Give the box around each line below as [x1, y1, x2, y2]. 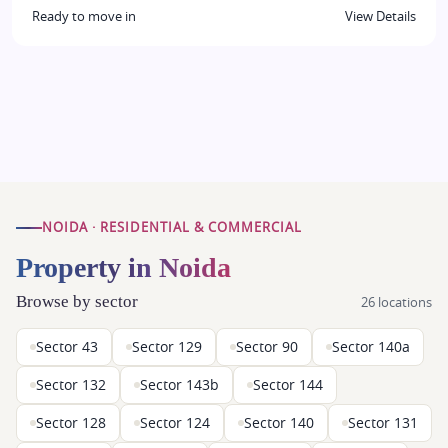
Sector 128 [36, 414, 106, 433]
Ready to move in [32, 8, 136, 26]
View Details [345, 8, 416, 26]
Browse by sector [16, 292, 138, 312]
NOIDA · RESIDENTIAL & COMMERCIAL [42, 218, 303, 237]
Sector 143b [140, 376, 219, 395]
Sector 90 [236, 338, 298, 357]
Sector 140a [332, 338, 410, 357]
